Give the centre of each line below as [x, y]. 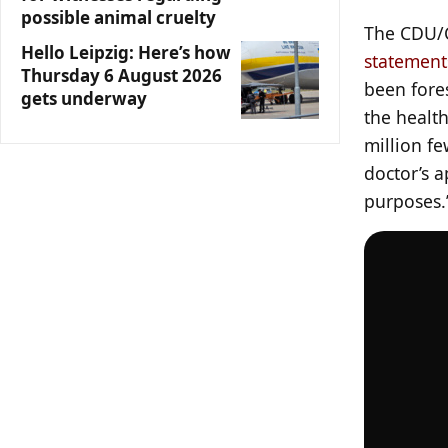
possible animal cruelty [118, 17]
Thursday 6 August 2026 [121, 75]
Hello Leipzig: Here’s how [126, 52]
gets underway [84, 98]
